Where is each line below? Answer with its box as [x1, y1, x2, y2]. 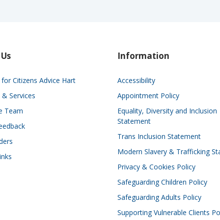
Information [117, 50, 169, 61]
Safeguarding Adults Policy [117, 192, 201, 202]
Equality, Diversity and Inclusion [117, 106, 217, 115]
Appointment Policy [117, 91, 179, 100]
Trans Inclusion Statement [117, 132, 201, 141]
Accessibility [117, 76, 155, 85]
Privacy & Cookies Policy [117, 162, 195, 171]
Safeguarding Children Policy [117, 177, 207, 187]
